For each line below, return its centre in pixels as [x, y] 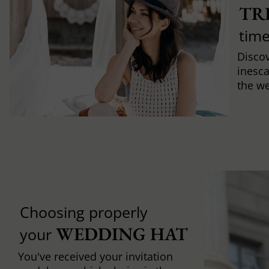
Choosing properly [83, 212]
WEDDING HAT [122, 234]
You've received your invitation [95, 257]
